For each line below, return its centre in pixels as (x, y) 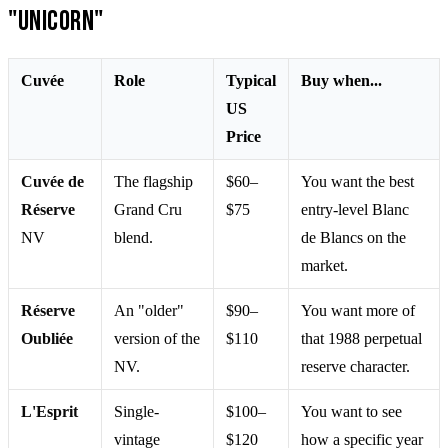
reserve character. (355, 366)
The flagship (153, 181)
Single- (136, 411)
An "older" (149, 310)
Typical (251, 80)
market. (324, 265)
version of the (157, 338)
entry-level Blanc (355, 209)
